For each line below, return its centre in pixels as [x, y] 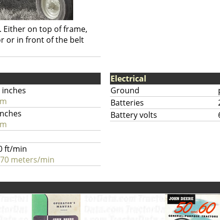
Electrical [128, 79]
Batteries [127, 103]
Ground [125, 90]
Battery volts [134, 115]
